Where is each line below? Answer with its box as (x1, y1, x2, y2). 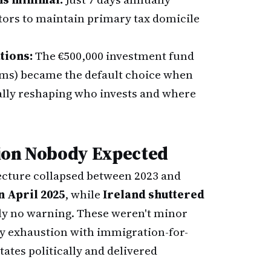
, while (65, 186, 103, 202)
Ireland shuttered (103, 186, 204, 202)
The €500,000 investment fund (33, 48, 194, 64)
